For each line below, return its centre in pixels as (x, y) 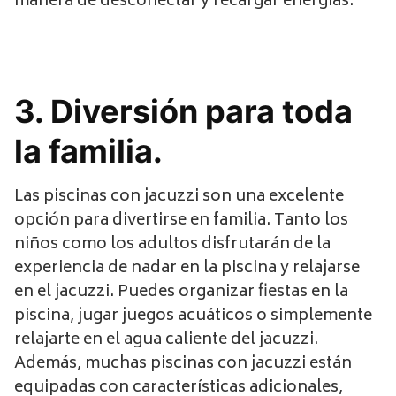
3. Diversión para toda (183, 111)
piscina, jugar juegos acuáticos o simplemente (193, 316)
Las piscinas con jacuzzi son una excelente (179, 197)
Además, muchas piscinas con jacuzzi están (183, 364)
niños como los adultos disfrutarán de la (172, 244)
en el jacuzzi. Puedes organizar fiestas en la (181, 292)
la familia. (88, 151)
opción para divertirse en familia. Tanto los (181, 221)
